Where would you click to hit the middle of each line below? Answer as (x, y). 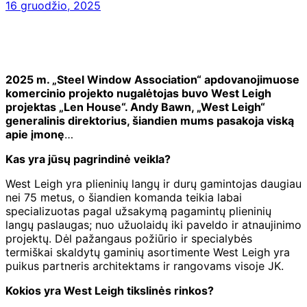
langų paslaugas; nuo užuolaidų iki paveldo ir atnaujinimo (153, 224)
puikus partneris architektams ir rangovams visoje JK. (145, 266)
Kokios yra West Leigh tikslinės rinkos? (110, 290)
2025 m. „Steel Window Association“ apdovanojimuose (152, 79)
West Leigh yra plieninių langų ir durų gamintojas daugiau (153, 183)
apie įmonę (35, 134)
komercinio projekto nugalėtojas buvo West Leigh (138, 93)
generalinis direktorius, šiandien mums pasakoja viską (150, 120)
